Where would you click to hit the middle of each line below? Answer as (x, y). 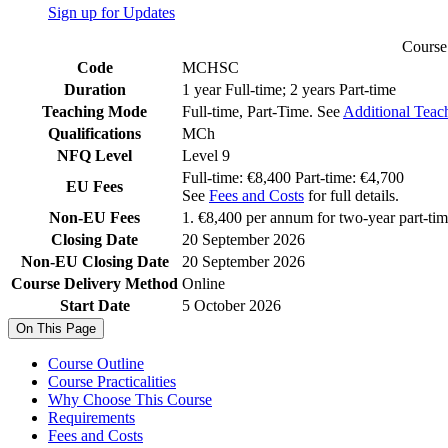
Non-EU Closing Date (94, 262)
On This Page (56, 329)
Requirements (91, 418)
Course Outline (96, 364)
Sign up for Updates (111, 13)
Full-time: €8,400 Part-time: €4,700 (293, 178)
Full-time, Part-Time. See (262, 112)
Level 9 (206, 156)
